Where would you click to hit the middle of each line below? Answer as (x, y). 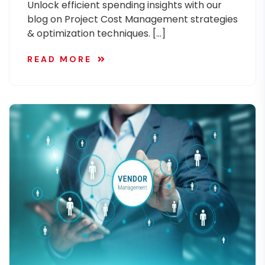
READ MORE (59, 59)
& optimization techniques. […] (96, 33)
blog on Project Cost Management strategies (132, 19)
